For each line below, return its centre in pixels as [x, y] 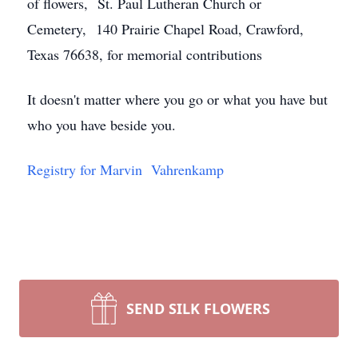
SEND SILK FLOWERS [198, 308]
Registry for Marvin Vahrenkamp [125, 169]
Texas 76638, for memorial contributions [145, 54]
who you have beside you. [101, 125]
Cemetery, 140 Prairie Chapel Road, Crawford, [165, 29]
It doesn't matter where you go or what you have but [177, 99]
